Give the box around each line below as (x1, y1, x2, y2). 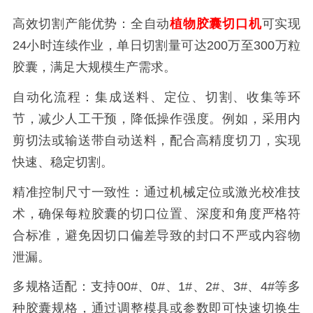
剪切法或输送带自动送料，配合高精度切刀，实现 (12, 133, 301, 147)
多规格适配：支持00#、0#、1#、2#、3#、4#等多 (12, 279, 301, 294)
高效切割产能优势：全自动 (12, 17, 170, 31)
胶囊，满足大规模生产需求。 (12, 60, 176, 75)
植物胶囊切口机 (170, 17, 262, 31)
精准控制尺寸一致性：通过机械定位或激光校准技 (12, 184, 301, 199)
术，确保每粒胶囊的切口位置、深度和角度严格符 (12, 206, 301, 221)
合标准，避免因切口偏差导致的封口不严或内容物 (12, 228, 301, 242)
